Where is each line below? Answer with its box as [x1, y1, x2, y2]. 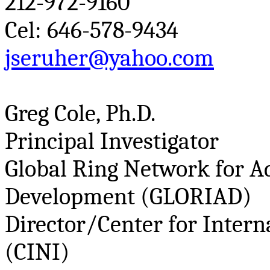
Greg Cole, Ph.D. [5, 99, 155, 128]
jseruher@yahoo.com [5, 44, 214, 72]
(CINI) [5, 238, 69, 266]
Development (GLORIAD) [5, 183, 251, 211]
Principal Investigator [5, 127, 219, 155]
